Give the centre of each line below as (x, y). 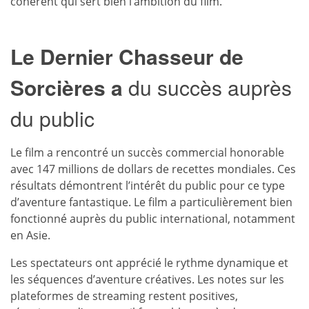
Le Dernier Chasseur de (127, 56)
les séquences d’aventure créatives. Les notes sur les (147, 279)
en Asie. (30, 235)
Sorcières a (69, 87)
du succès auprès (210, 87)
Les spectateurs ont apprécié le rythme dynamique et (149, 262)
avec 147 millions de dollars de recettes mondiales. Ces (153, 169)
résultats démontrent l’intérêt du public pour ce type (148, 185)
